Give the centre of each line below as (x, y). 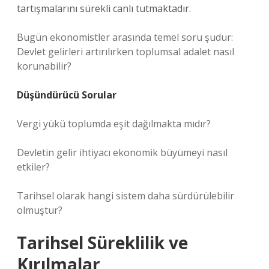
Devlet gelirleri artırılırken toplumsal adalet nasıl (125, 52)
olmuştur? (40, 210)
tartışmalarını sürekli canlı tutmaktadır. (104, 8)
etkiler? (33, 167)
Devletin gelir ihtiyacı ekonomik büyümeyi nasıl (122, 153)
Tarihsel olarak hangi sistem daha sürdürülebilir (125, 196)
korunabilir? (44, 66)
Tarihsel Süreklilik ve (102, 243)
